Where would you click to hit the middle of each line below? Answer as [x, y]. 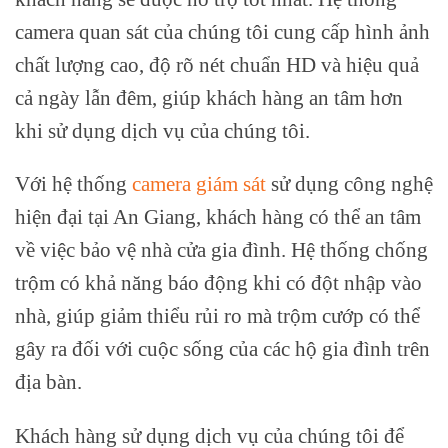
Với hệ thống [71, 184]
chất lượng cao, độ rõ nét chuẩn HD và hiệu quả [217, 64]
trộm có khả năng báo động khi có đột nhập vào [218, 283]
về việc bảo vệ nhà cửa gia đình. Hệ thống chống [221, 250]
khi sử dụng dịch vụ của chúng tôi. [162, 130]
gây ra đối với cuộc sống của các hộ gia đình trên [222, 349]
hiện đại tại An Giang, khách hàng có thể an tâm [218, 217]
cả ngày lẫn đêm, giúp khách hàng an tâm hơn [209, 97]
